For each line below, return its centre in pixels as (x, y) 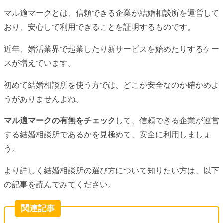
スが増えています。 (40, 63)
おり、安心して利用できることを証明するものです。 (100, 27)
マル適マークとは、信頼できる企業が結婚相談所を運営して (111, 13)
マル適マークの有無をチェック (60, 121)
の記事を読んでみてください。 (60, 185)
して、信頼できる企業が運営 (167, 121)
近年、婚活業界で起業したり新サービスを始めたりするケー (111, 49)
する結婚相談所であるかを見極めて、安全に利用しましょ (108, 135)
